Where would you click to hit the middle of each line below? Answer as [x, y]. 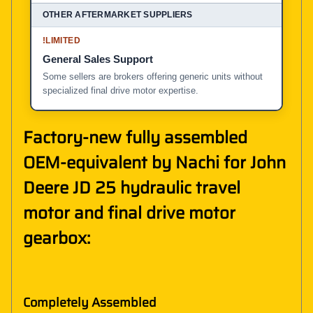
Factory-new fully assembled [135, 137]
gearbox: [57, 238]
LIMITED [63, 40]
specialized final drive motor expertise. [121, 90]
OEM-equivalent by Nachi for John [154, 162]
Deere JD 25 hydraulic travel [132, 188]
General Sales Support [98, 59]
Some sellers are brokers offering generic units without [153, 76]
